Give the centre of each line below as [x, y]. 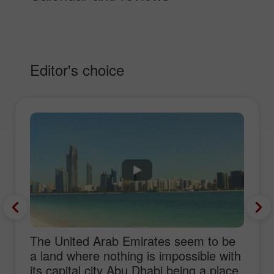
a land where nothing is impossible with [135, 255]
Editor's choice [77, 69]
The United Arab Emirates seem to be [133, 240]
